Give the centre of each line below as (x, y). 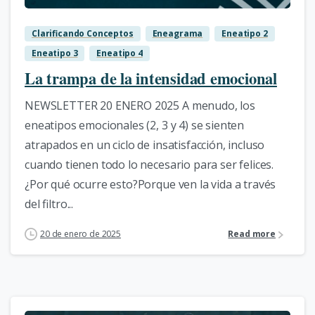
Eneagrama (178, 33)
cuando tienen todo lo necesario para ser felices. (149, 164)
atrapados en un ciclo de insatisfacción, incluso (145, 144)
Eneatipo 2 (245, 33)
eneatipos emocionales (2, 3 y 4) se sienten (135, 125)
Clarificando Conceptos (83, 33)
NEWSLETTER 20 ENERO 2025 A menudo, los (140, 105)
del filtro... (49, 204)
